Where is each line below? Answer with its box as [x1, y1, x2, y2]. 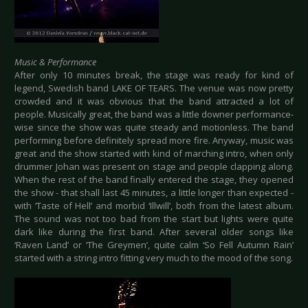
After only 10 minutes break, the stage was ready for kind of [14, 69, 294, 82]
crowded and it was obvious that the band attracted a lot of [14, 95, 294, 108]
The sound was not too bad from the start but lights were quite [14, 212, 294, 225]
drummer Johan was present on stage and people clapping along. [14, 160, 294, 173]
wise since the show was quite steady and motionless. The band [14, 121, 294, 134]
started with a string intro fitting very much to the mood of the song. [14, 252, 293, 265]
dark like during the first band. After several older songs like [14, 225, 294, 239]
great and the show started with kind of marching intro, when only [14, 147, 294, 160]
